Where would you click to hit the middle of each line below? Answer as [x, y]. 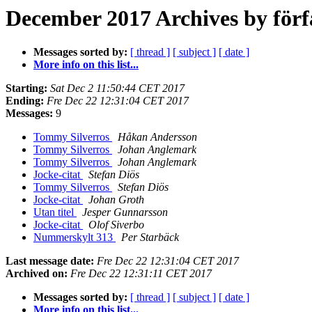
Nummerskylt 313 [75, 237]
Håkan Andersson [157, 137]
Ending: [25, 101]
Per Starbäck [150, 237]
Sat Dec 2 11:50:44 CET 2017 [117, 88]
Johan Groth [116, 200]
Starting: [26, 88]
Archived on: [37, 274]
